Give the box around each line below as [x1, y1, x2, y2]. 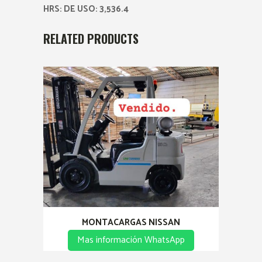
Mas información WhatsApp [77, 232, 185, 248]
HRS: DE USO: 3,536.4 [43, 2, 129, 17]
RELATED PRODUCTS [43, 30, 139, 48]
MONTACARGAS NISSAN [82, 215, 180, 230]
